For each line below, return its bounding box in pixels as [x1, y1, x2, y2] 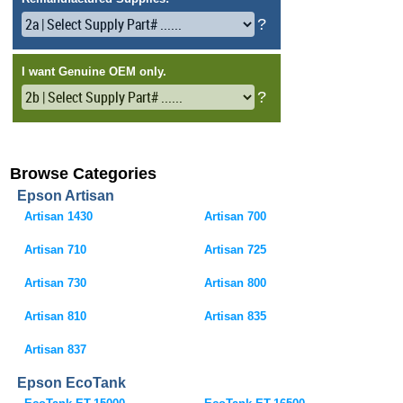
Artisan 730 [24, 276, 87, 290]
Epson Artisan [17, 188, 115, 203]
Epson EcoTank [17, 375, 127, 390]
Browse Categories [10, 165, 157, 183]
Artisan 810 [24, 309, 87, 323]
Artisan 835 [204, 309, 267, 323]
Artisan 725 [204, 243, 267, 256]
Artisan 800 [204, 276, 267, 290]
